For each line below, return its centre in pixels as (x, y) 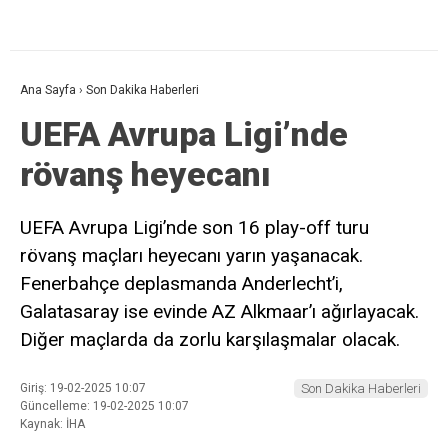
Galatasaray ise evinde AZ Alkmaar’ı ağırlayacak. (219, 312)
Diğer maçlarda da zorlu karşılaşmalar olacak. (210, 340)
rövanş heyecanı (145, 174)
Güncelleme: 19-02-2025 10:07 (104, 406)
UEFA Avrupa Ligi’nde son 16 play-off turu (194, 228)
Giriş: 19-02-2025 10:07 (83, 388)
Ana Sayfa (48, 90)
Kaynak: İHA (52, 424)
